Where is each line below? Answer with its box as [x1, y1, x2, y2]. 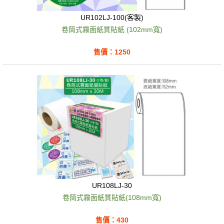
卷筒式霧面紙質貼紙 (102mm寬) [61, 25, 162, 33]
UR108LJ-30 [92, 181, 132, 190]
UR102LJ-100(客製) [80, 13, 143, 22]
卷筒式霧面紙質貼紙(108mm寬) [62, 193, 161, 201]
